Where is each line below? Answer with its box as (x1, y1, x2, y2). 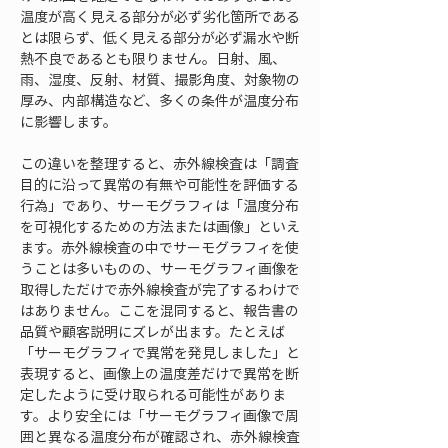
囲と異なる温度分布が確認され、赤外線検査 (20, 426, 300, 446)
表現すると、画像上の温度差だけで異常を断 (20, 363, 299, 383)
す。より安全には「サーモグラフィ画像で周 (20, 405, 299, 425)
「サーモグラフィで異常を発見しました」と (20, 342, 300, 362)
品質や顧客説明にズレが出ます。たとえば (20, 321, 285, 341)
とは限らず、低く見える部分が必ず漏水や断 (20, 27, 299, 47)
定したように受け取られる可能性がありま (20, 384, 286, 404)
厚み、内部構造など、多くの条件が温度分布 (20, 90, 299, 110)
